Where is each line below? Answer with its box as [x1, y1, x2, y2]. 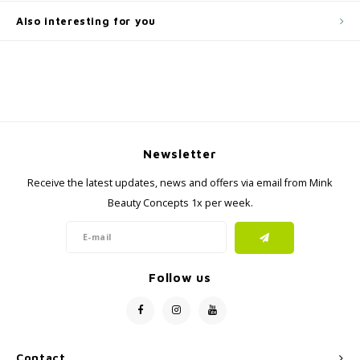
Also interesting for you [16, 14, 156, 27]
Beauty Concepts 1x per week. [107, 196, 253, 210]
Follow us [149, 269, 211, 284]
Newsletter [143, 146, 217, 161]
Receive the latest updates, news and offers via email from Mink [27, 176, 333, 190]
